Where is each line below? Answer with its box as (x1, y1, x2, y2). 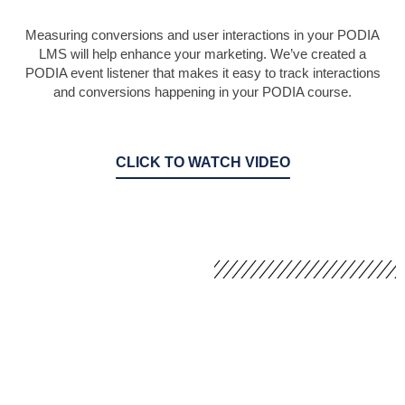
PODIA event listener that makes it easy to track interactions (24, 65, 381, 81)
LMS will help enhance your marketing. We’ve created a (39, 46, 366, 62)
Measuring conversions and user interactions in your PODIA (25, 27, 380, 43)
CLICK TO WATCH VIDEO (115, 155, 290, 171)
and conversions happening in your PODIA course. (53, 84, 352, 100)
